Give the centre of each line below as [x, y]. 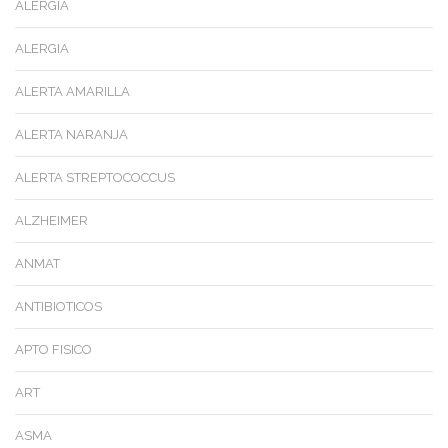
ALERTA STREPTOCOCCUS [95, 178]
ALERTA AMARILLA [72, 92]
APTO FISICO [53, 350]
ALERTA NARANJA [71, 135]
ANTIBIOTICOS [58, 307]
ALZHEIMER [51, 221]
